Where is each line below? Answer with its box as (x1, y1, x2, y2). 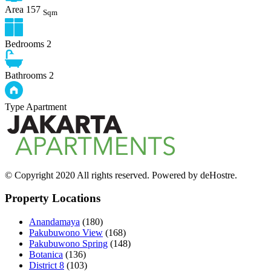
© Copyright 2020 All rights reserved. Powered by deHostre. (5, 169, 237, 180)
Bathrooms (5, 70, 47, 80)
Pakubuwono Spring (29, 238, 108, 249)
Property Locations (5, 192, 100, 205)
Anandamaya (29, 216, 80, 227)
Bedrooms (5, 38, 44, 49)
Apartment (26, 101, 67, 112)
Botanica (29, 249, 63, 260)
